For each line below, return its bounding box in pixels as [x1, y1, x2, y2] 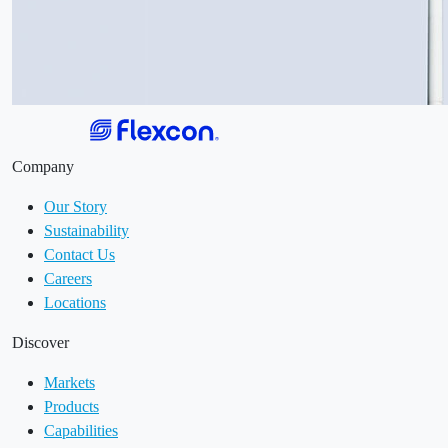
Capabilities [44, 421, 118, 439]
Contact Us [44, 245, 115, 263]
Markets [44, 373, 95, 391]
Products [44, 397, 99, 415]
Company [12, 157, 74, 175]
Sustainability [44, 221, 129, 239]
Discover [12, 333, 69, 351]
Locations [44, 293, 106, 311]
